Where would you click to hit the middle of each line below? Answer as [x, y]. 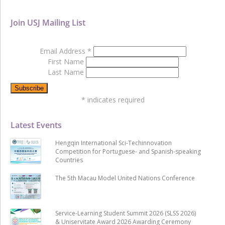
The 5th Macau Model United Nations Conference [125, 178]
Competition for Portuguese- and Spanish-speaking [128, 151]
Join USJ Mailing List [48, 22]
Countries [69, 160]
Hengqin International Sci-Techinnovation [113, 143]
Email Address [64, 51]
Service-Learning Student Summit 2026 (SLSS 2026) [125, 213]
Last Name [67, 72]
